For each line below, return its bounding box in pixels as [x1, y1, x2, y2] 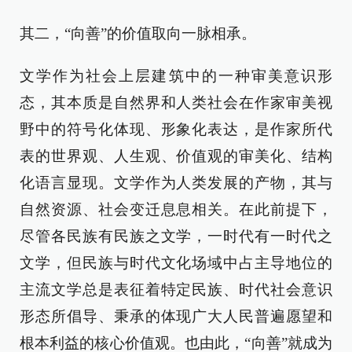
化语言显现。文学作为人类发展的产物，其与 [20, 174, 332, 192]
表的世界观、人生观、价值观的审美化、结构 [20, 148, 332, 165]
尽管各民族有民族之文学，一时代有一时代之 [20, 228, 332, 245]
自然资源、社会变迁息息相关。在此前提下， [20, 201, 332, 218]
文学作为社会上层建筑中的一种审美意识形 [20, 68, 332, 85]
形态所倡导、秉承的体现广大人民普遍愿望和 [20, 308, 332, 325]
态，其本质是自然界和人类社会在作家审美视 [20, 94, 332, 112]
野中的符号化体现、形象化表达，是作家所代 [20, 121, 332, 138]
